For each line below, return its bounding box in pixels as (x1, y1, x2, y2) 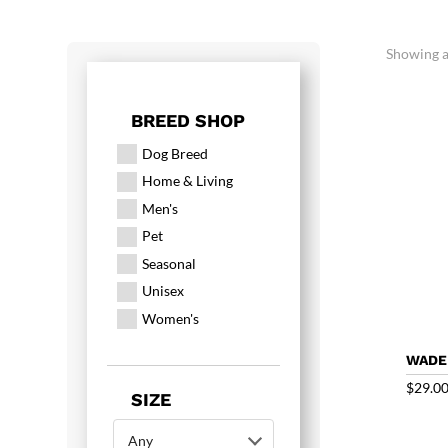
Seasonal (142, 255, 197, 273)
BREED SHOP (131, 109, 246, 131)
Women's (142, 310, 200, 328)
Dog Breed (142, 145, 209, 163)
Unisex (142, 282, 185, 300)
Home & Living (142, 172, 234, 190)
